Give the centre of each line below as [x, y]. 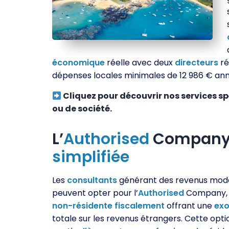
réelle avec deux [140, 63]
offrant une [189, 206]
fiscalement [140, 206]
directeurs [197, 63]
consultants [92, 180]
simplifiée [91, 157]
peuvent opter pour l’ [95, 193]
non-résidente [82, 206]
